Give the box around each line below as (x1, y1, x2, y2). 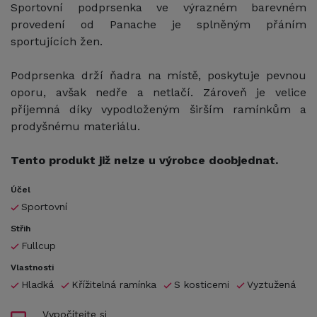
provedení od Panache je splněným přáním (11, 17, 306, 31)
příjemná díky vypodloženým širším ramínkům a (11, 102, 306, 116)
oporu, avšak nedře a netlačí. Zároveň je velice (11, 85, 306, 99)
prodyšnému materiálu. (11, 119, 140, 133)
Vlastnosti (11, 262, 54, 272)
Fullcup (21, 239, 56, 251)
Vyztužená (247, 278, 296, 290)
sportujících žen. (11, 34, 103, 48)
